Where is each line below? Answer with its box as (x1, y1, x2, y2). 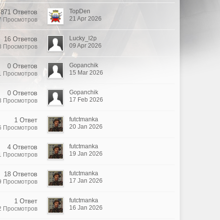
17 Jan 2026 (69, 177, 103, 184)
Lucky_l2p (69, 35, 97, 42)
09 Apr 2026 (69, 42, 102, 49)
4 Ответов (7, 143, 37, 151)
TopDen (69, 8, 90, 15)
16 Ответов (4, 35, 37, 43)
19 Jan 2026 (69, 150, 103, 157)
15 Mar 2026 (69, 69, 103, 76)
